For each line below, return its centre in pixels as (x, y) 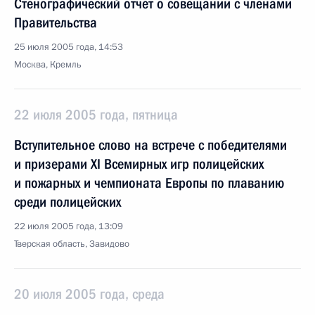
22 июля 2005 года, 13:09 (69, 226)
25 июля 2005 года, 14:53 (69, 47)
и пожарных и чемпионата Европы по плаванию (149, 183)
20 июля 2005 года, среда (89, 294)
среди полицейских (67, 202)
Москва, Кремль (48, 65)
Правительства (56, 22)
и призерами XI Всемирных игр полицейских (139, 164)
